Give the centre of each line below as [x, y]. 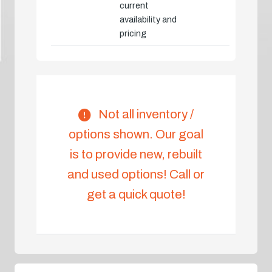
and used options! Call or [136, 175]
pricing [133, 34]
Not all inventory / [145, 114]
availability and [148, 20]
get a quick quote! [136, 195]
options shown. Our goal [136, 134]
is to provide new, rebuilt [136, 155]
